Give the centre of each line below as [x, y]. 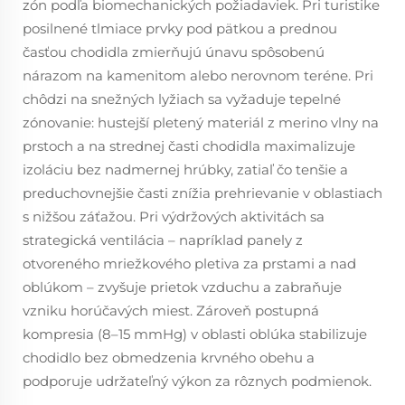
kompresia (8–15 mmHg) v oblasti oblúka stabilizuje [195, 334]
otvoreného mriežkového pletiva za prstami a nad [189, 264]
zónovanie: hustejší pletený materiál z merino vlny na [201, 122]
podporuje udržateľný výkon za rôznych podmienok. [197, 381]
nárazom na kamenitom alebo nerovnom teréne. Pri [198, 75]
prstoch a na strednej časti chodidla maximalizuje [189, 146]
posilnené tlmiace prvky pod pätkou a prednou [180, 28]
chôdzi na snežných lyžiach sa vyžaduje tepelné [182, 99]
